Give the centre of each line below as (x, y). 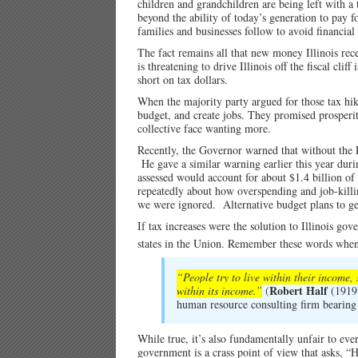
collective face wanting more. (204, 128)
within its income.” (219, 291)
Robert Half (298, 291)
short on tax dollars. (183, 79)
